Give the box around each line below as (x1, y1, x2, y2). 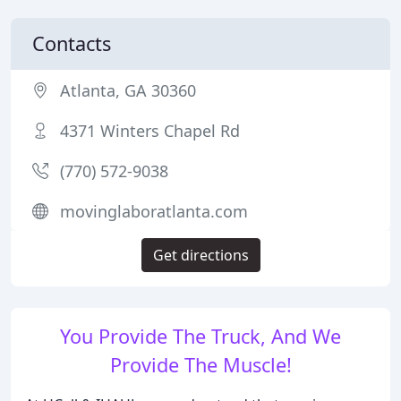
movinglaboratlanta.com (60, 200, 248, 222)
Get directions (152, 245, 249, 265)
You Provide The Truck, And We (60, 323, 341, 349)
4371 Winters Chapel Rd (60, 120, 240, 141)
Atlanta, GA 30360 (60, 80, 196, 101)
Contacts (32, 30, 111, 56)
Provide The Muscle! (109, 352, 292, 378)
